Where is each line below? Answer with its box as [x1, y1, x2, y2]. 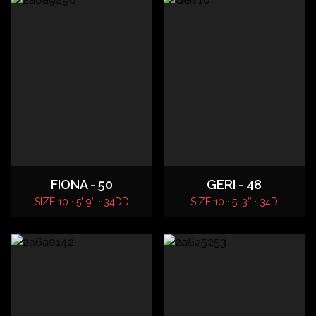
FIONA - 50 [51, 177, 113, 192]
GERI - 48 [207, 177, 262, 192]
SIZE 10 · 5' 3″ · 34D [190, 196, 278, 207]
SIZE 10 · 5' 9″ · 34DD [35, 196, 129, 207]
